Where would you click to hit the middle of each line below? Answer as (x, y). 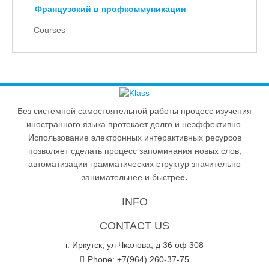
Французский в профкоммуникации (110, 9)
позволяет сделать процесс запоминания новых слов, (134, 151)
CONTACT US (134, 226)
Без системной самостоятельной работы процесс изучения (134, 111)
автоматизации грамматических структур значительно (134, 164)
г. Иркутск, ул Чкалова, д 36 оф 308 (134, 245)
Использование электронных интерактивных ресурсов (134, 138)
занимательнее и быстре (131, 177)
